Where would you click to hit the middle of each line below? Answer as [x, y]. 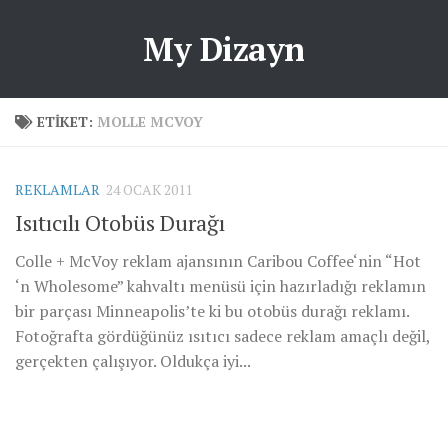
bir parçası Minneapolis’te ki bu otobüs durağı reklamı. [212, 311]
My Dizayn [224, 49]
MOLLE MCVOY [150, 121]
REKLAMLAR [57, 189]
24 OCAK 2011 [149, 189]
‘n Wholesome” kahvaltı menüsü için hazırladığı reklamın [220, 286]
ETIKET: [67, 121]
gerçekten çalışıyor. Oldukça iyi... [133, 361]
